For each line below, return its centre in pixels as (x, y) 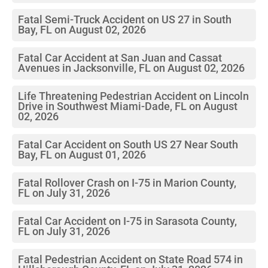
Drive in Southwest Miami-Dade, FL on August (128, 106)
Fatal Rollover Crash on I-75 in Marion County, (127, 183)
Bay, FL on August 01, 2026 (82, 155)
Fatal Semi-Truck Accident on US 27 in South (125, 19)
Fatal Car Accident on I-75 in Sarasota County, (127, 221)
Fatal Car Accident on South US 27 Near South (128, 144)
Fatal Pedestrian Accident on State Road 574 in (130, 259)
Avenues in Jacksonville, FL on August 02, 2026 (131, 68)
